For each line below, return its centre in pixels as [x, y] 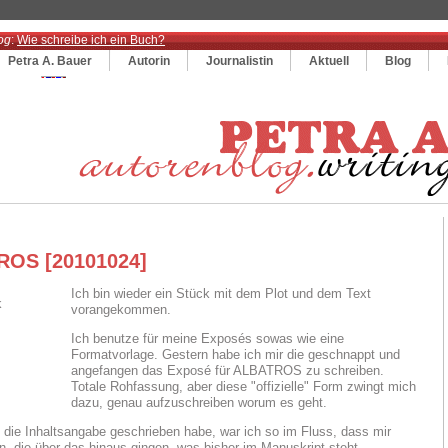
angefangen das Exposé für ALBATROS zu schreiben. [227, 370]
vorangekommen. [121, 310]
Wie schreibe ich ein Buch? [91, 39]
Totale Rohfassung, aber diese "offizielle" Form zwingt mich [243, 386]
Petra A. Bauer [50, 60]
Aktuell [329, 60]
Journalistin [239, 60]
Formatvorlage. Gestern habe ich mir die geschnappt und [235, 354]
